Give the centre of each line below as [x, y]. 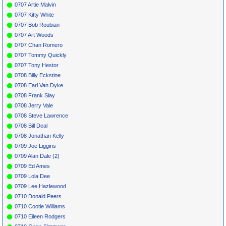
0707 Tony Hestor [37, 65]
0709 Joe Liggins [35, 146]
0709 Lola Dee [32, 176]
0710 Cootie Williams [40, 206]
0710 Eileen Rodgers [40, 216]
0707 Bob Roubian [37, 24]
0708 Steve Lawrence [41, 115]
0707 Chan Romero [39, 45]
